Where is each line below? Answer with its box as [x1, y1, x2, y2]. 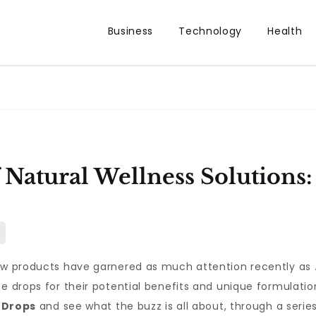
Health [267, 24, 303, 38]
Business [107, 24, 154, 38]
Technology [178, 24, 243, 38]
